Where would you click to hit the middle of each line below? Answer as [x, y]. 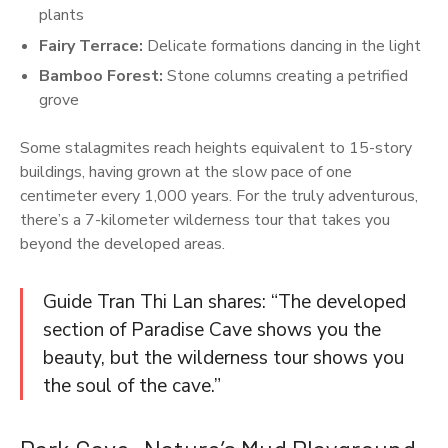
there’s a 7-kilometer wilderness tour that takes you [205, 219]
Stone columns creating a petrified [286, 75]
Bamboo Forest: [101, 75]
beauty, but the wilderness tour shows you [223, 357]
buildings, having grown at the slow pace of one [186, 171]
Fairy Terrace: [91, 45]
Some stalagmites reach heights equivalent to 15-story [216, 147]
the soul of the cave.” [132, 385]
